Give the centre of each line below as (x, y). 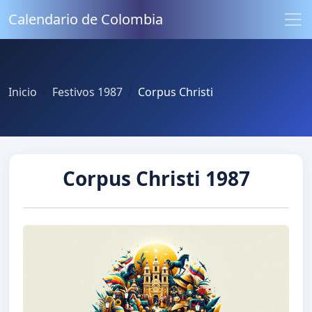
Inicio (23, 92)
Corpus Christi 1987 (156, 179)
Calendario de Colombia (86, 19)
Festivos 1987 (87, 92)
